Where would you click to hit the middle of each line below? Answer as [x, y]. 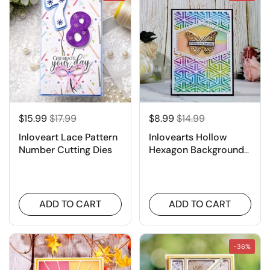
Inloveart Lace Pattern [68, 137]
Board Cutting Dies [191, 162]
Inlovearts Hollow [187, 137]
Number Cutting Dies [65, 149]
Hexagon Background [196, 149]
